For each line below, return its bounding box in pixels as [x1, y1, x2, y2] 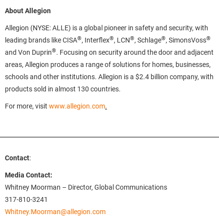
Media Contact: [5, 171, 52, 179]
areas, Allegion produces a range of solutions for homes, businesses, [5, 61, 211, 68]
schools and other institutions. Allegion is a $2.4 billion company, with [5, 73, 214, 81]
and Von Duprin [5, 48, 52, 56]
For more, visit [5, 102, 49, 110]
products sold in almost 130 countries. [5, 85, 121, 93]
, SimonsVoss [166, 36, 206, 44]
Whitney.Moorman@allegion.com [5, 208, 106, 216]
